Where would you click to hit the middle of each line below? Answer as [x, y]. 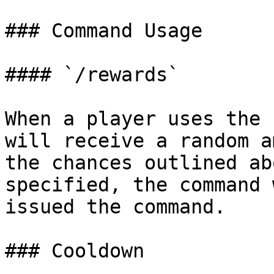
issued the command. [115, 207]
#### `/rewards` [92, 75]
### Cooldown [75, 251]
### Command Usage [104, 31]
